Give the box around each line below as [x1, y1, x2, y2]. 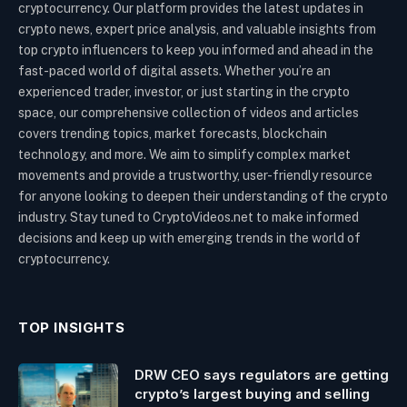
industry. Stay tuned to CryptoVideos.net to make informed [18, 209, 359, 224]
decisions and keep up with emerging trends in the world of [18, 230, 361, 245]
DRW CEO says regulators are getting [134, 365, 389, 383]
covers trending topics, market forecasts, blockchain [18, 125, 327, 141]
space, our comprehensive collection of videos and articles [18, 104, 359, 120]
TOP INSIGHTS [18, 318, 125, 336]
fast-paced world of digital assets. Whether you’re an [18, 63, 331, 78]
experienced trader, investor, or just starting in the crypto [18, 84, 350, 99]
